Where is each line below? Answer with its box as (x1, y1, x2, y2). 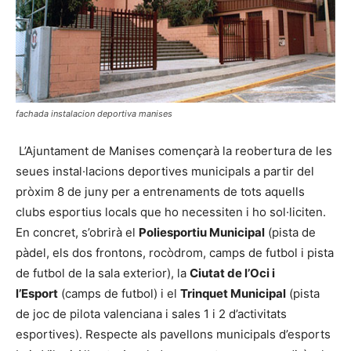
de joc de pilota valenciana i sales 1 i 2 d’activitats (16, 306, 287, 322)
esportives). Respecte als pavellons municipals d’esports (16, 327, 331, 342)
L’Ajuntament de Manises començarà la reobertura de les (16, 143, 332, 159)
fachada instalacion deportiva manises (16, 108, 172, 120)
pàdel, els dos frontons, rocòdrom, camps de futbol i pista (16, 245, 334, 261)
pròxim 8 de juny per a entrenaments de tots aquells (16, 184, 305, 200)
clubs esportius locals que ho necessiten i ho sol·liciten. (16, 204, 326, 220)
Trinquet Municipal (180, 286, 286, 302)
